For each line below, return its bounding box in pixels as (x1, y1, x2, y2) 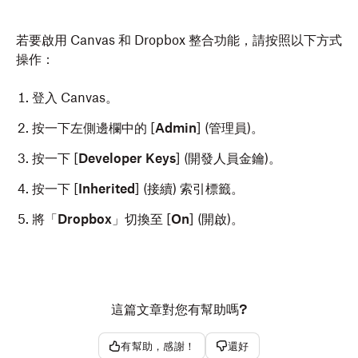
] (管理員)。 (197, 120, 264, 136)
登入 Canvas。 (32, 89, 118, 105)
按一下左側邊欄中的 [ (32, 120, 155, 136)
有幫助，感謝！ (121, 339, 196, 353)
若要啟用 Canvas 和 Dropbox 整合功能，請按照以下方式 (16, 32, 342, 48)
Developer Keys (78, 150, 176, 166)
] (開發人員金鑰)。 (176, 150, 281, 166)
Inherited (78, 181, 135, 197)
